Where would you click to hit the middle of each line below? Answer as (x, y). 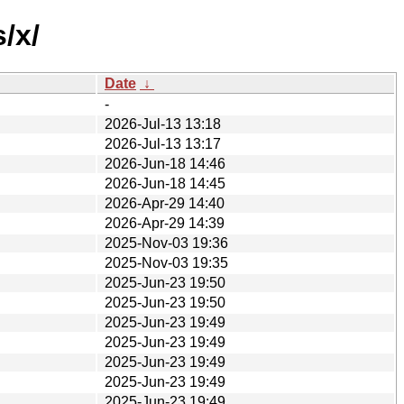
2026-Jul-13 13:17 (163, 143)
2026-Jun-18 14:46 (165, 163)
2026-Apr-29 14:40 (165, 203)
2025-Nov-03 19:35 (166, 262)
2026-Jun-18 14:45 (165, 183)
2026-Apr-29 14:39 (165, 223)
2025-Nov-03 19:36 (166, 243)
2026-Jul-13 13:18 (163, 124)
